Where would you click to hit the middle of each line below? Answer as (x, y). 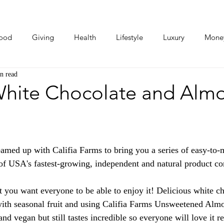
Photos (23, 77)
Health (85, 37)
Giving (43, 37)
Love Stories (183, 77)
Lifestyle (129, 37)
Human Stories (118, 77)
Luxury (174, 37)
